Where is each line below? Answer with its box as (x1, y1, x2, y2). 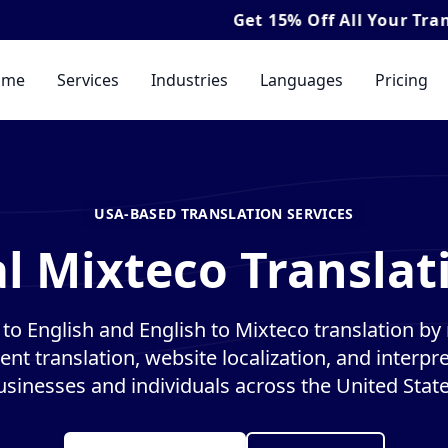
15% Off (151, 9, 219, 31)
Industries (150, 68, 228, 91)
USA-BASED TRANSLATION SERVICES (94, 203, 354, 223)
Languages (259, 68, 343, 91)
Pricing (374, 68, 428, 91)
